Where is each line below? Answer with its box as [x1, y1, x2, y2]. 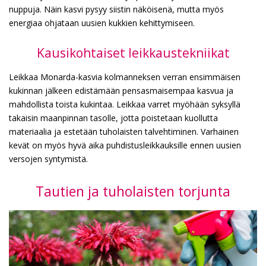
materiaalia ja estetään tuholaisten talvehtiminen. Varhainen [9, 125, 239, 137]
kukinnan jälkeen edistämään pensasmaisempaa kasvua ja [9, 84, 233, 96]
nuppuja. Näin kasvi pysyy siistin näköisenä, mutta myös [9, 3, 224, 15]
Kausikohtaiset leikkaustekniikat [36, 44, 230, 61]
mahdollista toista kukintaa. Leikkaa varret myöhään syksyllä [9, 98, 240, 110]
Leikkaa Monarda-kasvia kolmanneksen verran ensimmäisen [9, 71, 240, 83]
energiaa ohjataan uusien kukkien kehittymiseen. [9, 17, 195, 28]
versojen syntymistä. [9, 153, 88, 164]
